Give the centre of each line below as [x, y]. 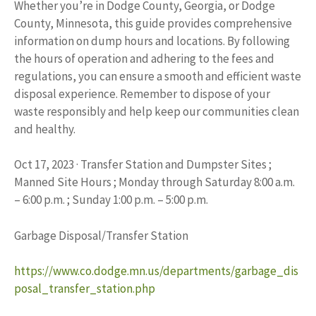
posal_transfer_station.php [85, 289]
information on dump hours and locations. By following [152, 41]
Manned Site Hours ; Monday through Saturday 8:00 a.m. [154, 182]
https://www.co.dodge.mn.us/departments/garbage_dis [156, 271]
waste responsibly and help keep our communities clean [157, 111]
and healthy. [45, 129]
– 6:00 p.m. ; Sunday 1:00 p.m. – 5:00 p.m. [111, 200]
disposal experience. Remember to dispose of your [142, 93]
